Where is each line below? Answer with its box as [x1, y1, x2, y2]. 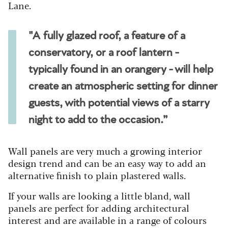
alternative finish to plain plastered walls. [8, 168, 186, 182]
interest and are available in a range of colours [8, 213, 207, 227]
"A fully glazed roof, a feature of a [28, 30, 185, 42]
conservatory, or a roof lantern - [28, 47, 179, 59]
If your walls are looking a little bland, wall [8, 189, 190, 203]
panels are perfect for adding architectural [8, 201, 189, 215]
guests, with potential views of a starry [28, 97, 210, 109]
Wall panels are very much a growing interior [8, 144, 202, 158]
